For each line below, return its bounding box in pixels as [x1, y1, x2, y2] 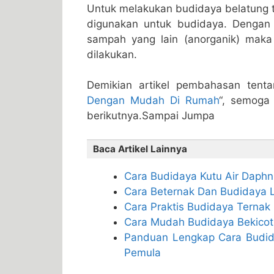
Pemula [124, 246, 161, 259]
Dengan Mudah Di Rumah [87, 94, 219, 107]
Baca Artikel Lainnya [93, 143, 187, 155]
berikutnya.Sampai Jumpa [87, 109, 215, 122]
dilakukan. [87, 48, 137, 61]
